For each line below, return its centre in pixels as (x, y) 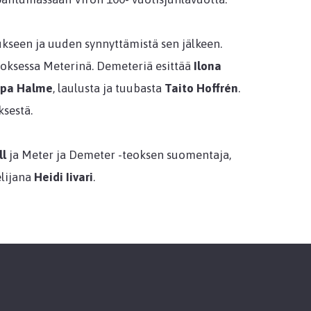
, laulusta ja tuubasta (108, 88)
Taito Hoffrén (201, 88)
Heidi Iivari (63, 177)
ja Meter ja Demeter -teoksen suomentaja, (118, 154)
